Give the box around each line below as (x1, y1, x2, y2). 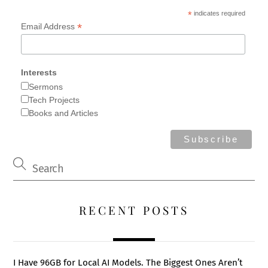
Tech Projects (28, 95, 80, 105)
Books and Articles (28, 108, 98, 118)
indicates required (191, 10, 245, 17)
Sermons (28, 81, 63, 92)
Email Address (20, 22, 77, 32)
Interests (20, 67, 57, 77)
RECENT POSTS (79, 202, 189, 218)
